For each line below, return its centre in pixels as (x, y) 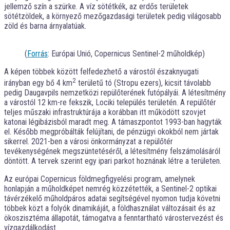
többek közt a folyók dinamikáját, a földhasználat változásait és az (110, 208)
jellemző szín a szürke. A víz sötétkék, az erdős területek (96, 6)
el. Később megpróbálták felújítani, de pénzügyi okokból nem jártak (111, 132)
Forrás (37, 53)
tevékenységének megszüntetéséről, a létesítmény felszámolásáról (112, 151)
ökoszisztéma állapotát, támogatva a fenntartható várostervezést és (114, 218)
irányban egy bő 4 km (38, 83)
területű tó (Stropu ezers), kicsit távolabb (143, 83)
